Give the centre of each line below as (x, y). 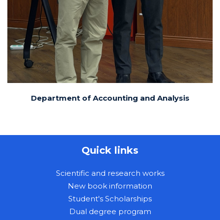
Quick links (110, 150)
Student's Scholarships (110, 198)
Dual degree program (110, 211)
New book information (110, 186)
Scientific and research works (110, 173)
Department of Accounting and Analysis (110, 98)
